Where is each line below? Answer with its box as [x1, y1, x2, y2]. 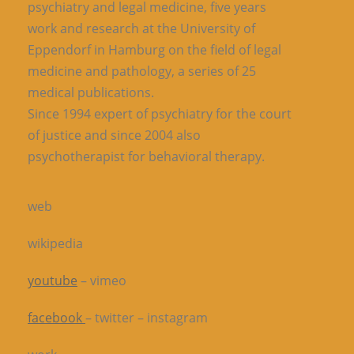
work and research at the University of [28, 20, 255, 38]
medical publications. [28, 84, 154, 102]
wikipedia [28, 235, 83, 253]
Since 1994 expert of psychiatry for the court [28, 105, 292, 123]
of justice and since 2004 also [28, 126, 201, 145]
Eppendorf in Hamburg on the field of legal [28, 41, 281, 59]
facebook [28, 309, 85, 327]
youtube [28, 272, 77, 290]
